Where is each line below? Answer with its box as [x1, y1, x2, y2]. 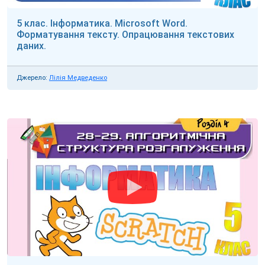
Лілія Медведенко [49, 73, 107, 82]
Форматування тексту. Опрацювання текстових [17, 28, 234, 40]
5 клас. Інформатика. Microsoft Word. [17, 17, 188, 29]
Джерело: [17, 73, 47, 82]
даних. [17, 40, 46, 51]
